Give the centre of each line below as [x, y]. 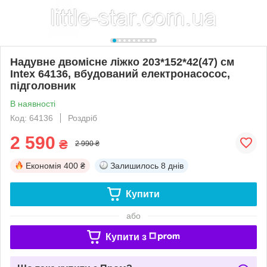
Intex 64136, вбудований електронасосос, [120, 74]
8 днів [172, 165]
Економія [44, 165]
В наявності [33, 103]
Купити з [126, 237]
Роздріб [83, 118]
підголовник [43, 86]
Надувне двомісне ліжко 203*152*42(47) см [122, 62]
